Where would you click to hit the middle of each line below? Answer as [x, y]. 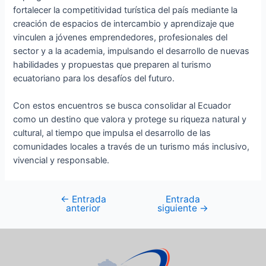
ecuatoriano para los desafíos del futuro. [94, 78]
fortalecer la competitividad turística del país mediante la [126, 10]
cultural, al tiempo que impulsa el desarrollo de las [112, 133]
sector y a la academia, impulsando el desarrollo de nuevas [132, 51]
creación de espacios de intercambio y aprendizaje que [124, 23]
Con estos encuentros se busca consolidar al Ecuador [122, 106]
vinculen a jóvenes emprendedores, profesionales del [121, 37]
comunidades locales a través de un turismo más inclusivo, [132, 147]
